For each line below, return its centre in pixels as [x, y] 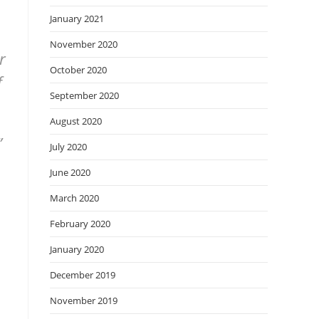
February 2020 [80, 224]
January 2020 [77, 249]
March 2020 [74, 198]
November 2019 [84, 300]
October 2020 [78, 70]
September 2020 [84, 95]
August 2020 [76, 121]
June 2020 [70, 172]
